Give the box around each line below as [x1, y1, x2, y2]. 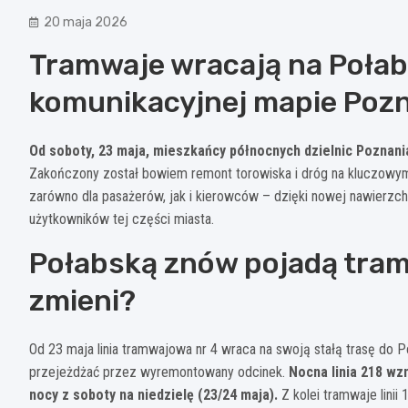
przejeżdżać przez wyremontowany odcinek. [29, 362, 289, 381]
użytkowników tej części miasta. [29, 209, 214, 228]
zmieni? [29, 282, 136, 318]
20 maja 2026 [44, 14, 127, 30]
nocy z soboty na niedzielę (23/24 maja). [29, 385, 278, 403]
